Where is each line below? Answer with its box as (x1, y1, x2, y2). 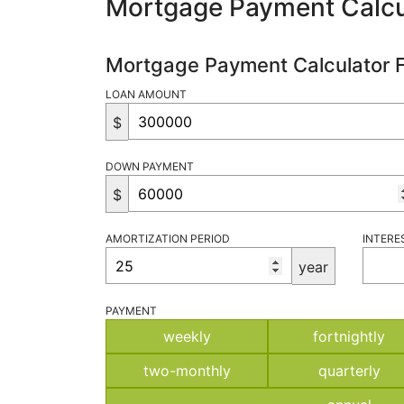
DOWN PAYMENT (106, 160, 194, 173)
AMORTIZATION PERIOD (106, 232, 230, 245)
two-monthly (142, 362, 231, 380)
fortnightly (313, 327, 385, 345)
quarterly (317, 362, 381, 380)
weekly (162, 327, 211, 345)
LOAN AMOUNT (106, 87, 187, 101)
